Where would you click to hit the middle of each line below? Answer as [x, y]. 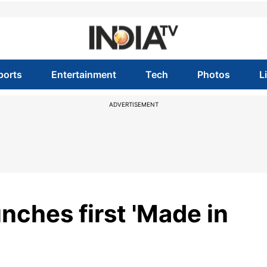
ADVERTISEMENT [133, 104]
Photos [214, 74]
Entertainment [83, 74]
